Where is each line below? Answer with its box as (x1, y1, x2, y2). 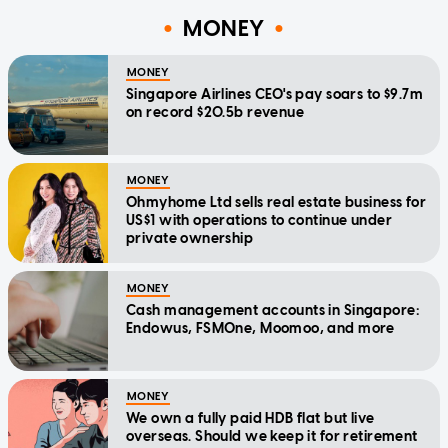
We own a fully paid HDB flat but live (126, 409, 375, 427)
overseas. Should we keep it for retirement (126, 427, 418, 445)
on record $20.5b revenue (126, 103, 305, 121)
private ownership (126, 229, 254, 247)
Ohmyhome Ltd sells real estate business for (126, 193, 427, 211)
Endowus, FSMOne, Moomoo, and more (126, 319, 395, 337)
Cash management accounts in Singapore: (126, 301, 420, 319)
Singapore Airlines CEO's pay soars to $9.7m (126, 85, 424, 103)
